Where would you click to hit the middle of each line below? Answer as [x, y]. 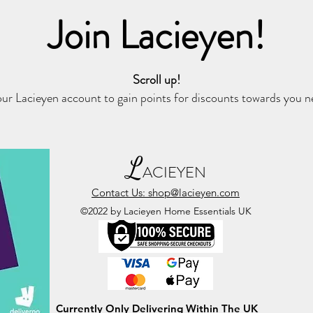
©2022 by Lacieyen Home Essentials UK [166, 211]
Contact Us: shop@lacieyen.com [166, 192]
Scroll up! [156, 80]
